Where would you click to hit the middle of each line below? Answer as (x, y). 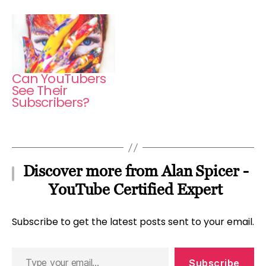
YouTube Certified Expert (136, 190)
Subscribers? (51, 103)
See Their (39, 91)
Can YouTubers (59, 79)
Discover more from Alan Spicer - (136, 171)
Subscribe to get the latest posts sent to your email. (133, 222)
